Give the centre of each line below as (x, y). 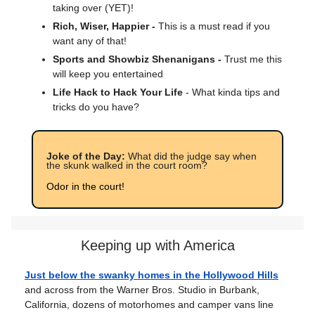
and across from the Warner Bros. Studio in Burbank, (142, 290)
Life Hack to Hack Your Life (118, 92)
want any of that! (90, 41)
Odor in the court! (85, 186)
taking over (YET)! (93, 8)
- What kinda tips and (231, 92)
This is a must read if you (214, 26)
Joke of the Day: (87, 156)
